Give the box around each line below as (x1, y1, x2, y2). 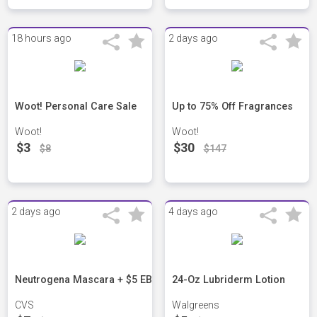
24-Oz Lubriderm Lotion (171, 274, 285, 287)
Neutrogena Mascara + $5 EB (15, 274, 153, 287)
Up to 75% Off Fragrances (171, 100, 293, 113)
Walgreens (171, 299, 219, 311)
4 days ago (168, 206, 218, 218)
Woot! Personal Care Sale (15, 100, 137, 113)
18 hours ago (11, 33, 72, 45)
